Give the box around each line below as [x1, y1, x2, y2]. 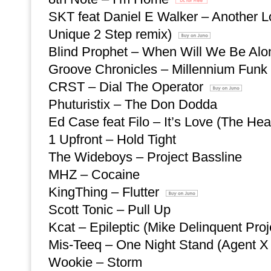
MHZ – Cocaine [48, 167, 140, 182]
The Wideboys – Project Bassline [48, 149, 242, 165]
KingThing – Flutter [48, 184, 163, 200]
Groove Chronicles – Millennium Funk [48, 62, 267, 77]
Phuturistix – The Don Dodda [48, 97, 217, 112]
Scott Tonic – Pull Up [48, 202, 171, 217]
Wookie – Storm [48, 255, 142, 270]
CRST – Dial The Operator [48, 79, 207, 94]
